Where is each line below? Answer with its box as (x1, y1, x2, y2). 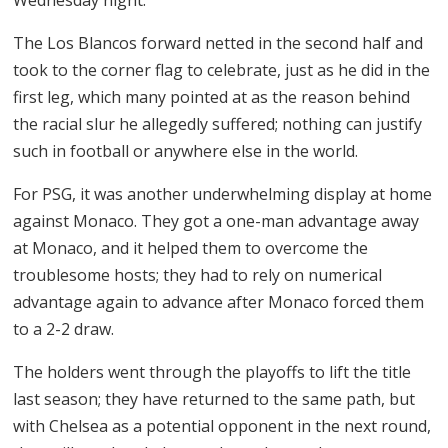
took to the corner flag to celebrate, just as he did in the (13, 58, 431, 81)
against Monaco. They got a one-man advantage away (13, 209, 420, 232)
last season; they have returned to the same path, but (13, 387, 416, 410)
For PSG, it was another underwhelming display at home (13, 182, 433, 205)
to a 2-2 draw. (13, 317, 115, 340)
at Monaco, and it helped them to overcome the (13, 236, 369, 259)
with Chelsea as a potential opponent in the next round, (13, 414, 432, 437)
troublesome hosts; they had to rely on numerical (13, 263, 383, 286)
